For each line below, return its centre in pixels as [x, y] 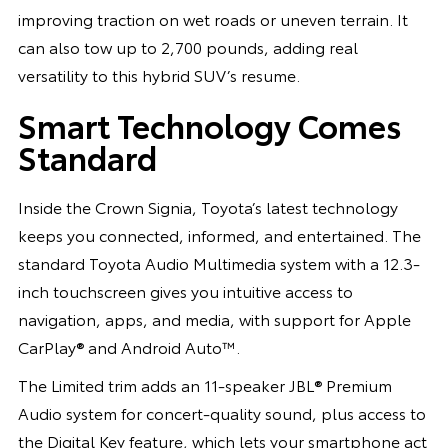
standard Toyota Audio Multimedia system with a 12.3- [218, 262]
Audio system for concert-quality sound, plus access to [221, 412]
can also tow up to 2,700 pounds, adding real [187, 46]
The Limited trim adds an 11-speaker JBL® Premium [204, 384]
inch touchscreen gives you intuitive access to [185, 290]
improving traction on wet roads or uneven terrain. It [212, 18]
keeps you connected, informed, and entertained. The [219, 234]
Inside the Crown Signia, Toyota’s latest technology [207, 206]
